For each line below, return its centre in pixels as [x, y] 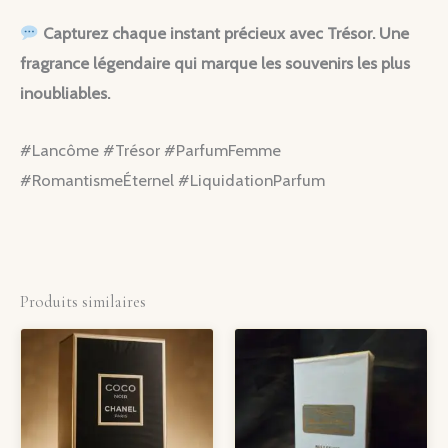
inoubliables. [65, 93]
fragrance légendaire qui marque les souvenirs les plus [215, 63]
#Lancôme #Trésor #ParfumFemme [150, 149]
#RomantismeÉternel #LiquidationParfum [172, 179]
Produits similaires [83, 301]
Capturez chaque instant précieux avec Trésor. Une [225, 33]
